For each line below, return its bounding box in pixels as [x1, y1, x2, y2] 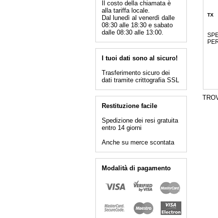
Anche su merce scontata [101, 139, 174, 146]
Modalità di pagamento [101, 164, 171, 172]
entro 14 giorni [101, 124, 142, 131]
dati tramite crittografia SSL [101, 76, 179, 84]
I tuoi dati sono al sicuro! [101, 54, 178, 62]
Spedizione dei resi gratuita [101, 117, 178, 124]
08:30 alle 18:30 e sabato [101, 21, 173, 29]
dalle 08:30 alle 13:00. [101, 29, 163, 36]
